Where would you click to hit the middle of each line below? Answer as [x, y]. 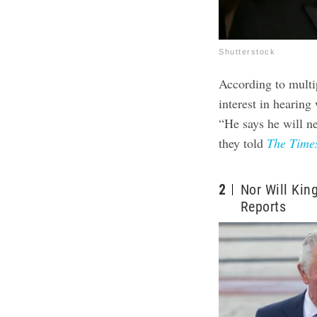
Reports [263, 206]
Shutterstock [247, 51]
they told [243, 143]
